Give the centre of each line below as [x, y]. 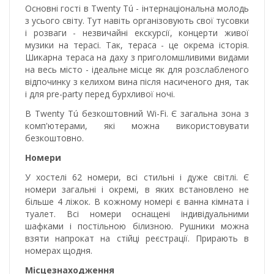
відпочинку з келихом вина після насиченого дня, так [137, 81]
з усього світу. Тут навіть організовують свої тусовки [137, 20]
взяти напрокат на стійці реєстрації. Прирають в [137, 238]
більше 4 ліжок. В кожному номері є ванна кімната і [137, 201]
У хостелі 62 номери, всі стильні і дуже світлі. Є [137, 177]
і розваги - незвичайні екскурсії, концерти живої [137, 32]
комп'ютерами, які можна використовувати [137, 125]
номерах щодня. [59, 250]
